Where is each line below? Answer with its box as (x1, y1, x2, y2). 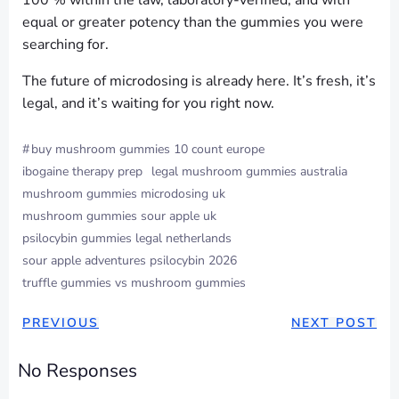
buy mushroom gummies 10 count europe (31, 141, 265, 159)
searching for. (22, 35, 109, 55)
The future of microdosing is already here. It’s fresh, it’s (22, 71, 376, 92)
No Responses (18, 358, 137, 384)
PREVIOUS (22, 314, 99, 332)
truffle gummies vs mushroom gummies (22, 274, 246, 292)
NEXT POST (291, 314, 377, 332)
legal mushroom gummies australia (151, 163, 347, 181)
